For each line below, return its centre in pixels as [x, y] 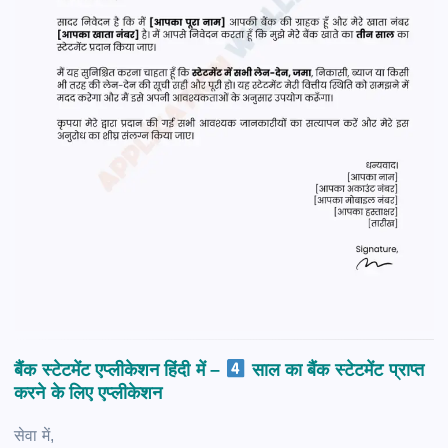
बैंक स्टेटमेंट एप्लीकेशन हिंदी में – [120, 369]
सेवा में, [34, 435]
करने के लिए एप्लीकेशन [88, 392]
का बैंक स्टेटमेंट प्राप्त [352, 369]
